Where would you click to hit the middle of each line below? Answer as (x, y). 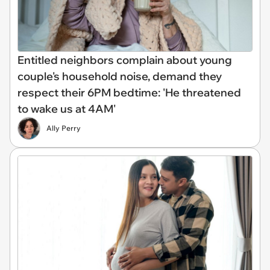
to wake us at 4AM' (67, 109)
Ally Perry (64, 128)
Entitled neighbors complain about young (125, 60)
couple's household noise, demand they (120, 77)
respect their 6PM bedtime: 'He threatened (129, 93)
